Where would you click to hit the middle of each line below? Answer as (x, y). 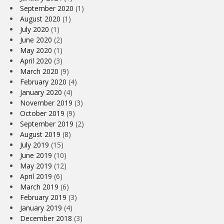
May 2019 (36, 166)
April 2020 (36, 61)
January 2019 (41, 208)
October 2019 (42, 113)
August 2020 (40, 19)
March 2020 (39, 71)
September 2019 (47, 124)
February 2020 (43, 82)
